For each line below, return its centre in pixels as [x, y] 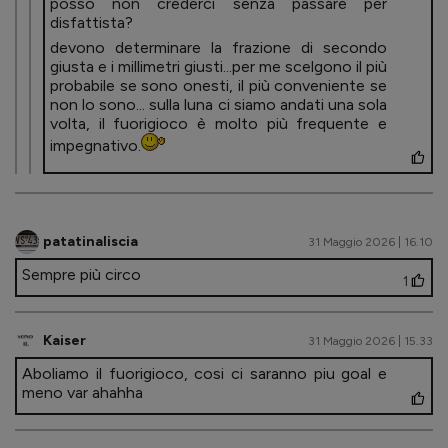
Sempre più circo [81, 274]
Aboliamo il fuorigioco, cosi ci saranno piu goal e [204, 373]
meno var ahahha [82, 392]
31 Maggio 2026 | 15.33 [370, 340]
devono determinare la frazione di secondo [218, 47]
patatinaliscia [90, 242]
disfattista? [91, 22]
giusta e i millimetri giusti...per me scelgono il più [218, 66]
